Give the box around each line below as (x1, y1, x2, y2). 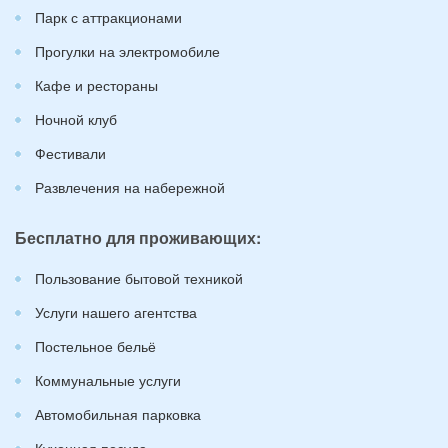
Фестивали (35, 142, 106, 163)
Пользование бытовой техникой (35, 267, 243, 288)
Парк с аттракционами (35, 6, 182, 27)
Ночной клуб (35, 108, 117, 129)
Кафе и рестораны (35, 74, 158, 95)
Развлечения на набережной (35, 176, 225, 197)
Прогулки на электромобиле (35, 40, 220, 61)
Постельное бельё (35, 335, 156, 356)
